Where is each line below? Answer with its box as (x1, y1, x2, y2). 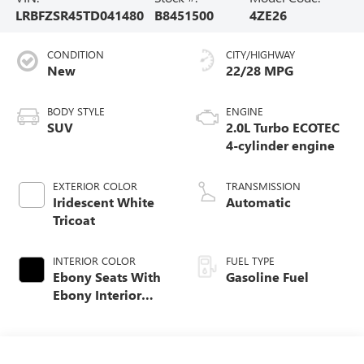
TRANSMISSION (226, 179, 301, 193)
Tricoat (52, 211, 95, 229)
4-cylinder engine (226, 136, 335, 154)
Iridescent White (52, 193, 154, 211)
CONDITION (46, 47, 104, 62)
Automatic (226, 193, 291, 211)
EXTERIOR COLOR (52, 179, 137, 193)
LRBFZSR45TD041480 (15, 6, 144, 24)
